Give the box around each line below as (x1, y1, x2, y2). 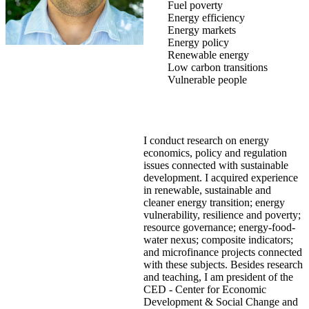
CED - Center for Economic (143, 283, 266, 296)
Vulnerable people (168, 74, 247, 86)
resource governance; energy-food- (143, 221, 295, 234)
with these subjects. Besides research (143, 259, 303, 271)
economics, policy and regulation (143, 147, 287, 159)
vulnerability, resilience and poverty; (143, 209, 301, 221)
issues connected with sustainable (143, 159, 288, 172)
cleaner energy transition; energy (143, 197, 285, 209)
